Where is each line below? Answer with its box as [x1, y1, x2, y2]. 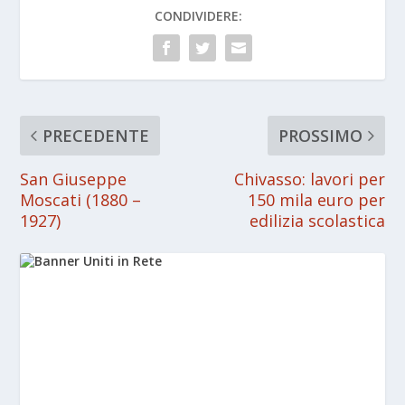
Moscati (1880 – [20, 188, 142, 211]
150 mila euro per [247, 188, 385, 211]
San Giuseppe [20, 167, 127, 190]
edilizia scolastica [249, 209, 385, 231]
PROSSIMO [278, 124, 363, 146]
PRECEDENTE [42, 124, 150, 146]
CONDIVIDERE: [154, 6, 242, 24]
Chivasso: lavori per [233, 167, 385, 190]
